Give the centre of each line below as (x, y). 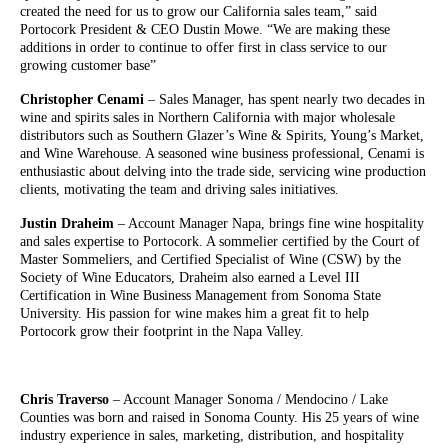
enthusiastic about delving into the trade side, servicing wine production (223, 172)
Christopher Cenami (82, 100)
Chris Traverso (64, 400)
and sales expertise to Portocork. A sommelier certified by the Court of (220, 242)
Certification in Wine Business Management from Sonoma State (200, 296)
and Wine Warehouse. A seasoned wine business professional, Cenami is (222, 154)
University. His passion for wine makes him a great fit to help (194, 314)
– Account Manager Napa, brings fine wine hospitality (269, 224)
